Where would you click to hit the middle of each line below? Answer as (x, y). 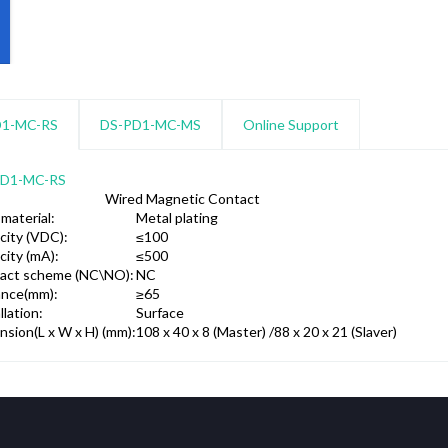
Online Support (290, 124)
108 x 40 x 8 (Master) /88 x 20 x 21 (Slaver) (266, 331)
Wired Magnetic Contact (182, 198)
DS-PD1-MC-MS (150, 124)
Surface (159, 312)
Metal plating (176, 217)
